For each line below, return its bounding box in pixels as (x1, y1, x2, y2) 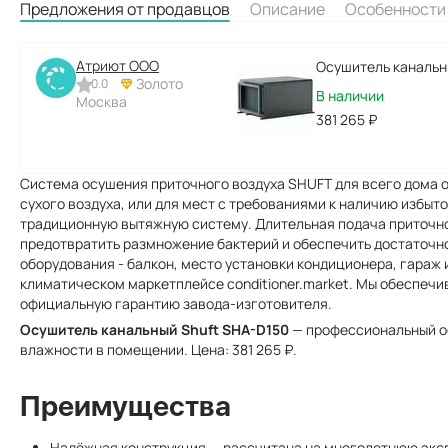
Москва (76, 92, 127, 111)
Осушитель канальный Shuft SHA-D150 (20, 320, 289, 339)
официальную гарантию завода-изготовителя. (20, 294, 332, 313)
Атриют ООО (76, 56, 159, 75)
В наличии (316, 86, 384, 106)
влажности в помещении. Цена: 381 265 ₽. (20, 340, 297, 359)
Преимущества (20, 389, 231, 423)
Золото (136, 74, 183, 93)
